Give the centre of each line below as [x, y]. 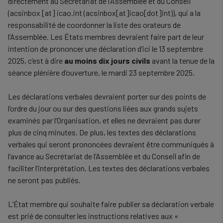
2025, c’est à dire [36, 60]
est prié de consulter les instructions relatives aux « [93, 216]
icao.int [69, 13]
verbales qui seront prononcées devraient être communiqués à [111, 144]
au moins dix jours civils [107, 60]
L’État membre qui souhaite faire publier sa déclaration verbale [111, 204]
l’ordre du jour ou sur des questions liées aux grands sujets [103, 108]
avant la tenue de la [182, 60]
